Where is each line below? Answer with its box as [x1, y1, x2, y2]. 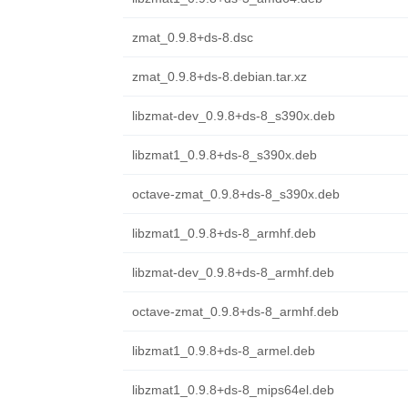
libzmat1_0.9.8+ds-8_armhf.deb [131, 226, 316, 240]
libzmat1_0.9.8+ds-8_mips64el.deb [131, 382, 334, 397]
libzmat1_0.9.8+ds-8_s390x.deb [131, 148, 317, 162]
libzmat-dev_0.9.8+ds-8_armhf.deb [131, 265, 334, 280]
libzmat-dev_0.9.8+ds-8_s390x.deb [131, 108, 335, 123]
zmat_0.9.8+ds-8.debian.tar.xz [131, 69, 307, 84]
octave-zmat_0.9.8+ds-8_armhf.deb [131, 304, 339, 319]
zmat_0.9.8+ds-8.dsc [131, 30, 253, 45]
